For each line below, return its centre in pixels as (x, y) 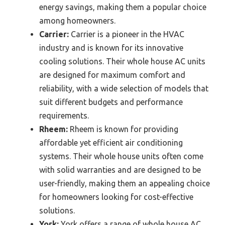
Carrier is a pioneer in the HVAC (127, 34)
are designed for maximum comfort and (112, 75)
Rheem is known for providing (123, 129)
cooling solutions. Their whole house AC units (122, 62)
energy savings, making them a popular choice (123, 7)
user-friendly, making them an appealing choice (125, 184)
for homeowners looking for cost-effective (116, 197)
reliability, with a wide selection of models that (124, 89)
